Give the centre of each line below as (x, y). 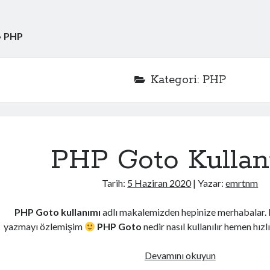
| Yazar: (209, 183)
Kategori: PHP (188, 80)
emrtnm (242, 183)
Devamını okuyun (180, 255)
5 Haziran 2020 (159, 183)
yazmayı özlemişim (44, 226)
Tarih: (115, 183)
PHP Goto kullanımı (58, 212)
